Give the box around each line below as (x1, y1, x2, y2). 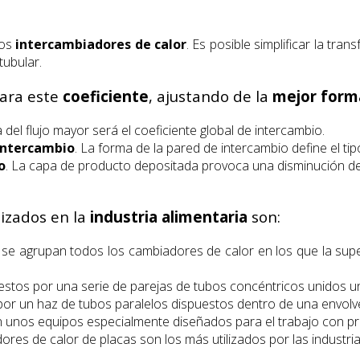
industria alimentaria (90, 207, 247, 227)
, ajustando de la (149, 86, 272, 107)
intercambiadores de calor (15, 35, 187, 54)
